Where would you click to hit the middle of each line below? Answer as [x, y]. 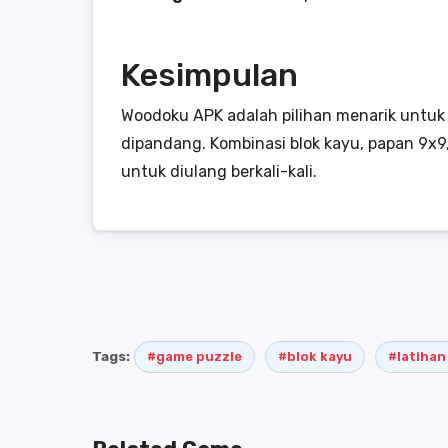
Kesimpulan [209, 75]
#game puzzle [194, 356]
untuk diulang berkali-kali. [219, 171]
